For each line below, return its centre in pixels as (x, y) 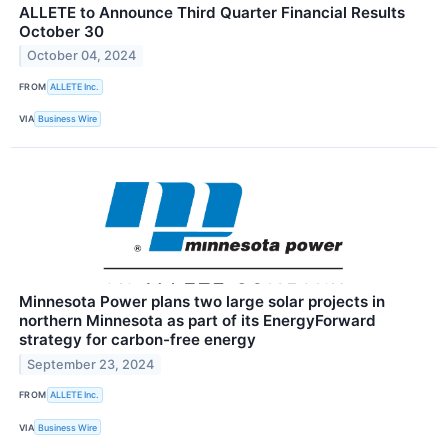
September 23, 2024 (91, 364)
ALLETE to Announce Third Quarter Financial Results (212, 12)
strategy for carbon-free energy (137, 339)
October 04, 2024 (82, 56)
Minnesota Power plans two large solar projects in (202, 301)
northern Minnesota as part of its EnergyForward (197, 320)
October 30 (61, 31)
